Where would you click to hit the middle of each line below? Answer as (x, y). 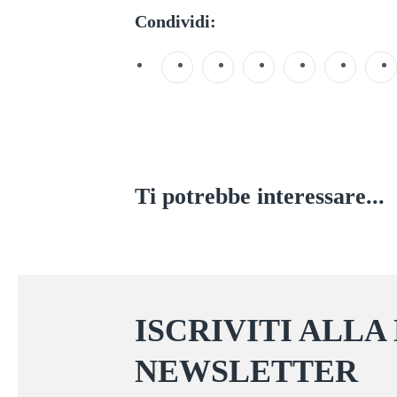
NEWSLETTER (246, 371)
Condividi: (175, 21)
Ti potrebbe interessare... (260, 196)
